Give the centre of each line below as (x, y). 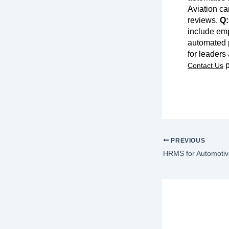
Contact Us (205, 65)
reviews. (204, 20)
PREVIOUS (187, 140)
